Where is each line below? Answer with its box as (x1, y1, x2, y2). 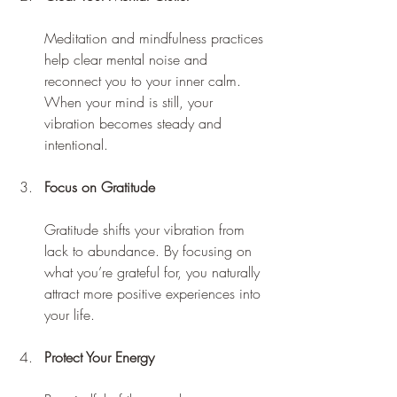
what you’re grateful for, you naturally (44, 261, 264, 282)
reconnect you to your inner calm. (44, 70, 245, 90)
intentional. (44, 134, 108, 154)
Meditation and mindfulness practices (44, 27, 268, 48)
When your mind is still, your (44, 91, 217, 112)
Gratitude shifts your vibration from (44, 219, 249, 239)
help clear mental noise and (44, 49, 212, 69)
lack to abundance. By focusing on (44, 240, 256, 261)
